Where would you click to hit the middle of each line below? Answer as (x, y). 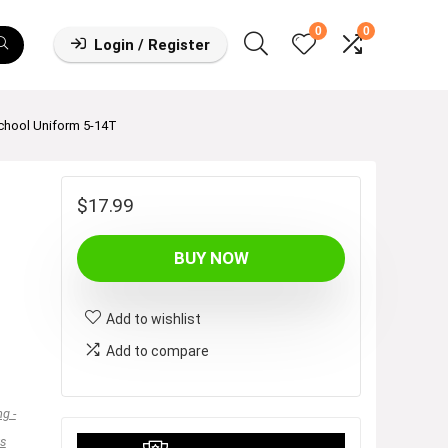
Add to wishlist (153, 318)
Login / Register (152, 45)
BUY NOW (211, 257)
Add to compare (157, 350)
